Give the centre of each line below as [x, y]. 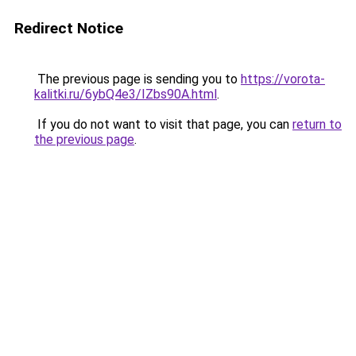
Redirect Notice [69, 28]
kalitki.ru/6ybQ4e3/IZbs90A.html [126, 94]
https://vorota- [283, 79]
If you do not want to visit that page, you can [163, 124]
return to [317, 124]
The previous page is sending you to [137, 79]
